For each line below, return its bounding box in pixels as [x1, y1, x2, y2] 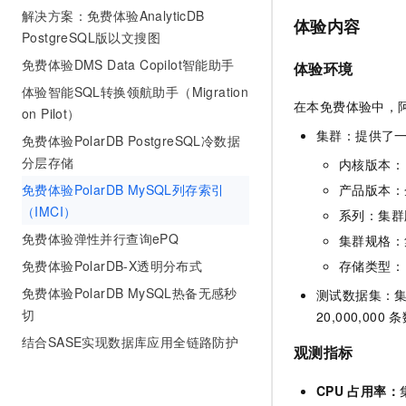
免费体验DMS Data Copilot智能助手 [22, 55, 235, 73]
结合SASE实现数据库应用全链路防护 [22, 333, 239, 351]
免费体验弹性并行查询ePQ [22, 229, 179, 247]
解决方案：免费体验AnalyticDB [22, 6, 205, 24]
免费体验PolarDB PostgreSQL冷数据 [22, 131, 240, 150]
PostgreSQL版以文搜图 [22, 28, 160, 46]
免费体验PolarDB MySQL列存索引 [22, 180, 225, 198]
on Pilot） [22, 104, 81, 122]
